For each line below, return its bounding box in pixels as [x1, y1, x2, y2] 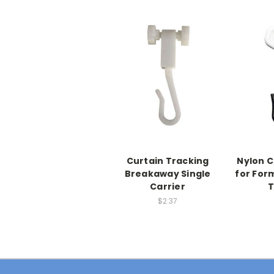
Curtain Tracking [126, 155, 209, 168]
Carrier [150, 180, 185, 193]
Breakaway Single [124, 168, 211, 180]
